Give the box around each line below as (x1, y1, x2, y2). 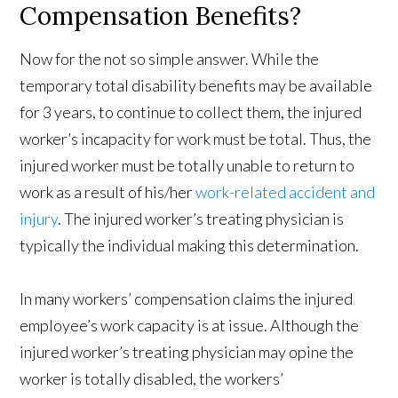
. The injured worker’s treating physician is (58, 209, 345, 229)
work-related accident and (195, 182, 376, 203)
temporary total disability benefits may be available (20, 76, 373, 96)
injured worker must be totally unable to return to (20, 155, 355, 176)
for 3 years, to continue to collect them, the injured (20, 102, 362, 123)
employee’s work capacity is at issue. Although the (20, 315, 360, 336)
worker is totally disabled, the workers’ (20, 369, 284, 389)
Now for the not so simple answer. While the (20, 49, 320, 69)
